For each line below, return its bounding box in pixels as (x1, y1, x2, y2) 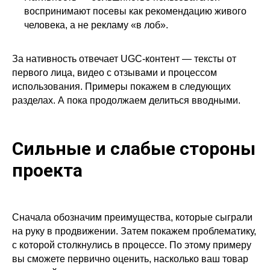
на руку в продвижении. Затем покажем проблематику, (12, 226, 256, 237)
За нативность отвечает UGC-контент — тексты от (12, 54, 236, 64)
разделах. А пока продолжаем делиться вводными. (12, 95, 240, 106)
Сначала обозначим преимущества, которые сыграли (12, 212, 253, 223)
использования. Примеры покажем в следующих (12, 81, 231, 92)
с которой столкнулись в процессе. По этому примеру (12, 240, 251, 251)
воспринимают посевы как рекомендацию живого (24, 6, 246, 17)
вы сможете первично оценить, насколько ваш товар (12, 254, 248, 265)
